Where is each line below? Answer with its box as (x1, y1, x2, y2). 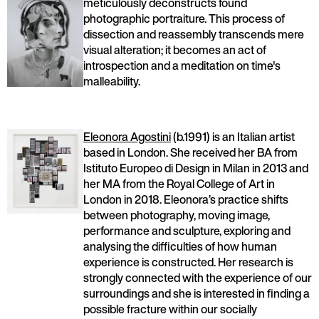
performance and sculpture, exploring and (83, 222, 291, 239)
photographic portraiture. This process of (83, 10, 285, 27)
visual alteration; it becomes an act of (83, 41, 266, 58)
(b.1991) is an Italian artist (171, 128, 295, 145)
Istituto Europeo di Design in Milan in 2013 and (83, 159, 308, 177)
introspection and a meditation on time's (83, 57, 281, 74)
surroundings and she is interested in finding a (83, 285, 310, 302)
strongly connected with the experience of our (83, 269, 312, 286)
